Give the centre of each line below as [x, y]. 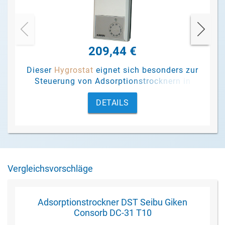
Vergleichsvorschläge [50, 168]
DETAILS [113, 103]
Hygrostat [74, 70]
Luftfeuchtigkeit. [113, 103]
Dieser [40, 70]
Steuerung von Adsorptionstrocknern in [113, 81]
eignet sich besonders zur [146, 70]
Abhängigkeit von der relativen [113, 92]
